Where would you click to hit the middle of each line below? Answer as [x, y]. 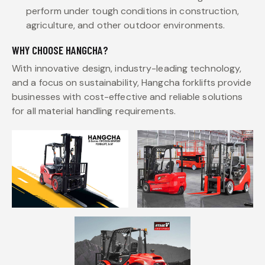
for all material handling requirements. [94, 111]
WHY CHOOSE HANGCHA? [60, 50]
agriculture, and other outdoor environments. [126, 25]
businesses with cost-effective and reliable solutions [127, 97]
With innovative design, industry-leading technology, [127, 68]
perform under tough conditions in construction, [132, 11]
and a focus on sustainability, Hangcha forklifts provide [132, 83]
